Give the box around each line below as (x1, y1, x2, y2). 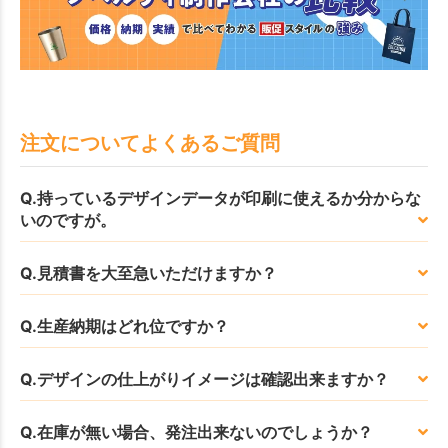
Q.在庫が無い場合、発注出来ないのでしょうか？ (20, 421, 373, 442)
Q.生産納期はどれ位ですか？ (20, 315, 229, 336)
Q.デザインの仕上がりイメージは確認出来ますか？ (20, 368, 389, 389)
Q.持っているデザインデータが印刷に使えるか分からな (20, 187, 421, 208)
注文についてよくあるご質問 (20, 130, 280, 155)
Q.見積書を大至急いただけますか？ (20, 262, 277, 283)
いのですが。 (20, 209, 116, 230)
